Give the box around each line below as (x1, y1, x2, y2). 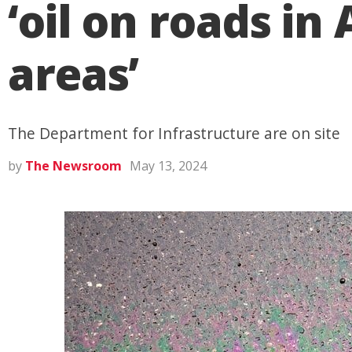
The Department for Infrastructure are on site (8, 123, 340, 144)
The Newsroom (25, 157, 122, 174)
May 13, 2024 (130, 157, 207, 174)
